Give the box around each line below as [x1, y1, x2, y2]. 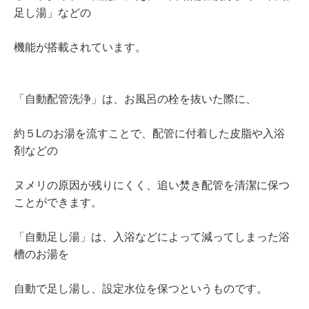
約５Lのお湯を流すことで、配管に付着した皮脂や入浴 [14, 128, 285, 140]
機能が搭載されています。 [14, 41, 146, 54]
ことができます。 [14, 197, 102, 209]
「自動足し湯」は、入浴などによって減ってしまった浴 [14, 231, 290, 243]
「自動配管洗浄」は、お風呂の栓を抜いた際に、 [14, 93, 257, 106]
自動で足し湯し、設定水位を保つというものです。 [14, 283, 268, 295]
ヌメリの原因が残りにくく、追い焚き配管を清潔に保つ [14, 179, 290, 192]
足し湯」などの [14, 7, 91, 19]
